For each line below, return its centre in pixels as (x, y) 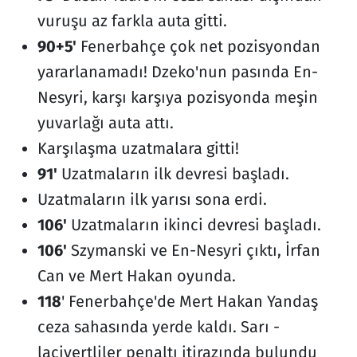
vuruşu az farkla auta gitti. (132, 21)
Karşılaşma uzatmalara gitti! (138, 149)
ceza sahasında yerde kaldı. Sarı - (158, 327)
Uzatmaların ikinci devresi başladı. (194, 225)
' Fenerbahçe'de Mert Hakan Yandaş (189, 302)
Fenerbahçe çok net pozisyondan (198, 47)
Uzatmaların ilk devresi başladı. (173, 174)
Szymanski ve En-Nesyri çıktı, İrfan (193, 251)
